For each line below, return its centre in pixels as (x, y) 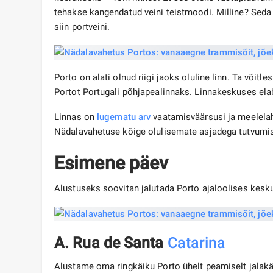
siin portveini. (82, 27)
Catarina (197, 243)
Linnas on (76, 117)
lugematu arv (124, 117)
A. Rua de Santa (111, 243)
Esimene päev (112, 163)
